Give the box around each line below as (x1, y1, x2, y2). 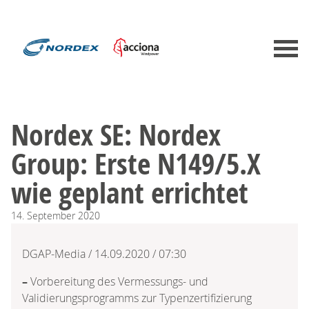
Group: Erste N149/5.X (11, 143, 261, 183)
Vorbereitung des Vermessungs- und (30, 273, 208, 289)
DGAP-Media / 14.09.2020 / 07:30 (22, 246, 186, 261)
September (27, 208, 75, 222)
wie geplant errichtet (11, 172, 248, 212)
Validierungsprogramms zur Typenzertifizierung (22, 290, 252, 306)
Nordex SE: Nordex (11, 114, 221, 154)
